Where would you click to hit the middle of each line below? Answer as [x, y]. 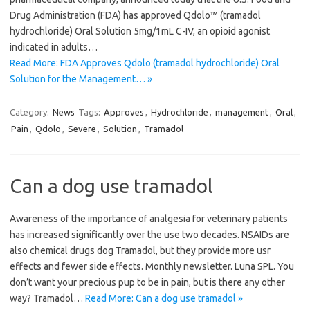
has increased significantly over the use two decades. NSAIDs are [149, 235]
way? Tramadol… [47, 299]
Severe [82, 129]
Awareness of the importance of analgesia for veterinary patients [149, 219]
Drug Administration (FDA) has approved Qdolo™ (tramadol [135, 16]
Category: [30, 112]
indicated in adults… [54, 47]
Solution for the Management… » [81, 79]
